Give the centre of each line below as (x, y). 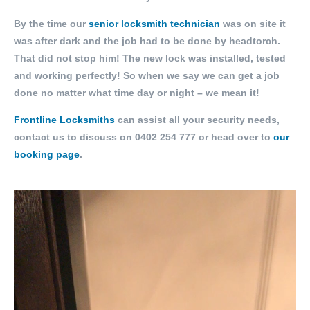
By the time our (51, 24)
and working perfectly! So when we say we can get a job (147, 75)
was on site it (253, 24)
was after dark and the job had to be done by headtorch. (147, 41)
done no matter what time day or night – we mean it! (137, 93)
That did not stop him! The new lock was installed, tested (150, 58)
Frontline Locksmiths (66, 120)
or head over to (235, 137)
